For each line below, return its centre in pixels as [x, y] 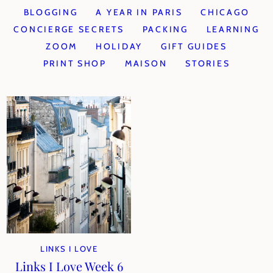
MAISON [146, 63]
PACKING [165, 29]
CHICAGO [225, 12]
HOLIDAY [119, 46]
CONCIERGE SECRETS [69, 29]
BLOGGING [51, 12]
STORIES [208, 63]
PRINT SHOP [75, 63]
